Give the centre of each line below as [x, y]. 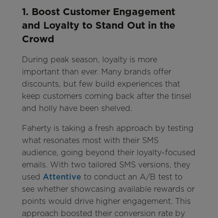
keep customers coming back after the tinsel [106, 96]
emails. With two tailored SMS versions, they [106, 165]
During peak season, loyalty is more [89, 60]
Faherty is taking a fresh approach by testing [108, 128]
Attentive [62, 177]
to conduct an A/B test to [132, 177]
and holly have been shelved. [77, 109]
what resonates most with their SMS [90, 141]
